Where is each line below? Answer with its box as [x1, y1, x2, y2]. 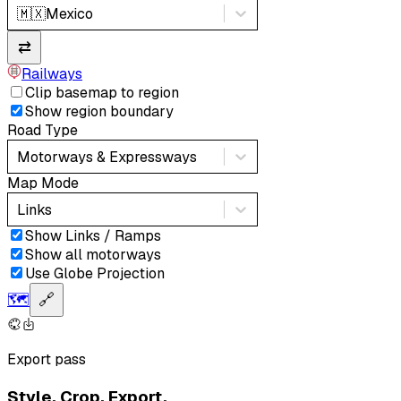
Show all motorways [25, 245, 161, 265]
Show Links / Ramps [25, 226, 161, 246]
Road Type [7, 121, 78, 141]
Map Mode [7, 174, 79, 193]
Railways [21, 64, 82, 84]
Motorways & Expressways [17, 147, 197, 166]
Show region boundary [25, 102, 174, 122]
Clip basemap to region [25, 83, 179, 103]
